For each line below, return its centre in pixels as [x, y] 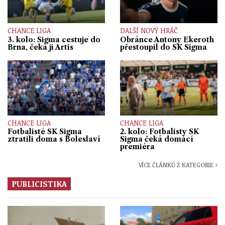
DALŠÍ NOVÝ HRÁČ [149, 31]
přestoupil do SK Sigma [163, 47]
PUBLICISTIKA [39, 184]
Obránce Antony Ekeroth [167, 39]
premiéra [137, 147]
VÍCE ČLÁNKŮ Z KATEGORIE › [178, 164]
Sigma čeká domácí [157, 139]
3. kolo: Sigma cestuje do [54, 39]
